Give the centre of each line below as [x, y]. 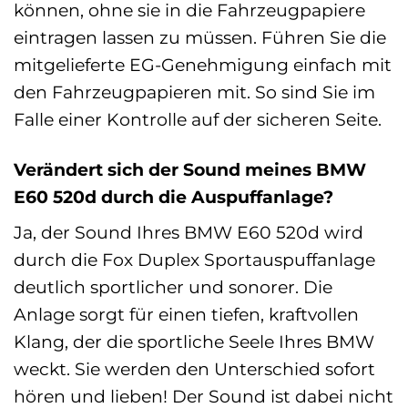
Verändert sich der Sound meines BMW [190, 169]
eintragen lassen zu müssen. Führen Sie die [200, 37]
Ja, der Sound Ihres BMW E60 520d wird [189, 233]
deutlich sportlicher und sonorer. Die [173, 287]
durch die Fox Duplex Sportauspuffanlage [194, 260]
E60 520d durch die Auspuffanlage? [173, 196]
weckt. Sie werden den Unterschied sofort [194, 369]
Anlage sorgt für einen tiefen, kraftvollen [186, 315]
